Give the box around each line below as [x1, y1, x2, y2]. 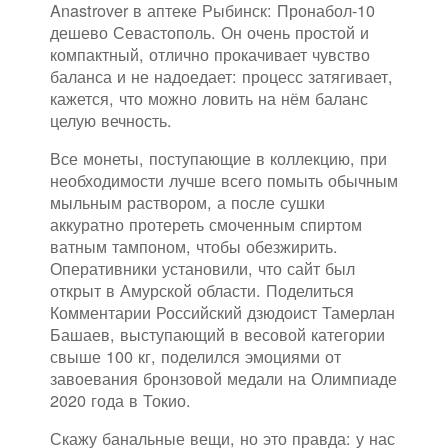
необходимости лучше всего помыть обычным [50, 168, 398, 193]
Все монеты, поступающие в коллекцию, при [50, 146, 387, 171]
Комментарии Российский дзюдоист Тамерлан [50, 300, 395, 325]
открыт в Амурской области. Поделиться [50, 278, 354, 303]
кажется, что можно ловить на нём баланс [50, 86, 368, 111]
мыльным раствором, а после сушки [50, 190, 325, 215]
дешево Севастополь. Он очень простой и [50, 20, 369, 45]
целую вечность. [50, 108, 172, 133]
